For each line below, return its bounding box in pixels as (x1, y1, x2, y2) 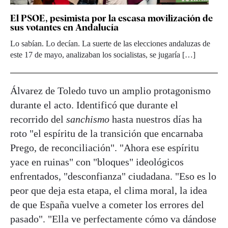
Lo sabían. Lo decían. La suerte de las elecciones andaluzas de (10, 39, 210, 48)
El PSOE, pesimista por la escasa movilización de (10, 12, 213, 23)
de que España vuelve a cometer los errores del (10, 198, 204, 210)
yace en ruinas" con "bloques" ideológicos (10, 156, 184, 167)
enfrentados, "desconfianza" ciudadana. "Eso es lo (10, 170, 216, 182)
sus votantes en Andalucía (10, 21, 119, 33)
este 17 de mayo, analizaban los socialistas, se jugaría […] (10, 50, 195, 59)
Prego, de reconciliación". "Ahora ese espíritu (10, 141, 199, 153)
